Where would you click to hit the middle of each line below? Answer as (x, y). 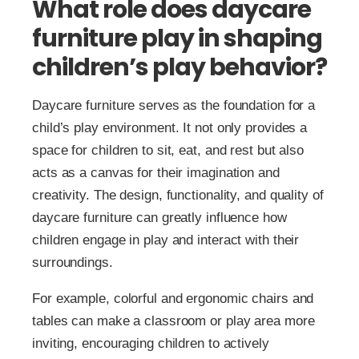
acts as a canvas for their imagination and (156, 173)
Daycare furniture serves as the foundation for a (174, 105)
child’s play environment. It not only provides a (170, 128)
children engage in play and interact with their (166, 240)
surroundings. (73, 262)
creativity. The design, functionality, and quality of (178, 195)
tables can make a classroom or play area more (173, 321)
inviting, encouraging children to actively (151, 343)
